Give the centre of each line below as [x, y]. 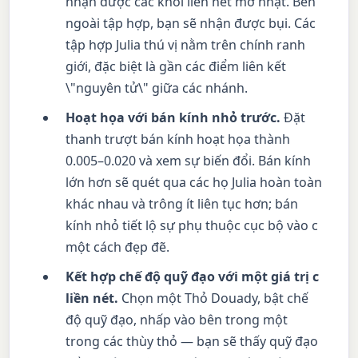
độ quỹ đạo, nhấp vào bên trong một [177, 319]
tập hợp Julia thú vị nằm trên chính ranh [186, 44]
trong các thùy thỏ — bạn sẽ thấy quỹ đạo [192, 341]
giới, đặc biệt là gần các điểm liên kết [176, 66]
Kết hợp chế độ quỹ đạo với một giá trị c [193, 276]
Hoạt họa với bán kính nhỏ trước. [173, 117]
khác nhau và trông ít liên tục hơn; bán [182, 203]
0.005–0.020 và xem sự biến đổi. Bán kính [189, 160]
